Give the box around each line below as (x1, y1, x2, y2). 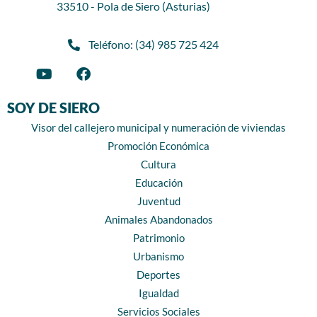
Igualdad (138, 287, 179, 299)
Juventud (137, 195, 180, 207)
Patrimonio (132, 231, 185, 244)
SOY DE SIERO (7, 99, 100, 116)
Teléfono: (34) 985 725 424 (88, 38, 219, 51)
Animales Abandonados (104, 213, 213, 226)
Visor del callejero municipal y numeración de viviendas (31, 121, 286, 134)
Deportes (137, 268, 180, 281)
